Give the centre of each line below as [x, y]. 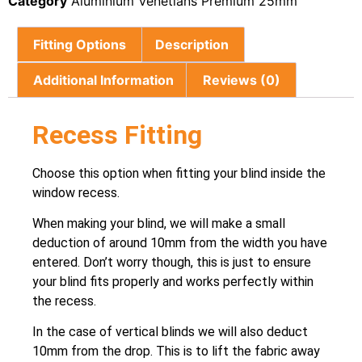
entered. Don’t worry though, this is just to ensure [172, 263]
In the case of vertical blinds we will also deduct [170, 332]
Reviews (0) [241, 80]
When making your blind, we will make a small [159, 224]
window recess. [76, 192]
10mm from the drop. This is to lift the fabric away [176, 351]
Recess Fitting [117, 135]
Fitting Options [80, 45]
